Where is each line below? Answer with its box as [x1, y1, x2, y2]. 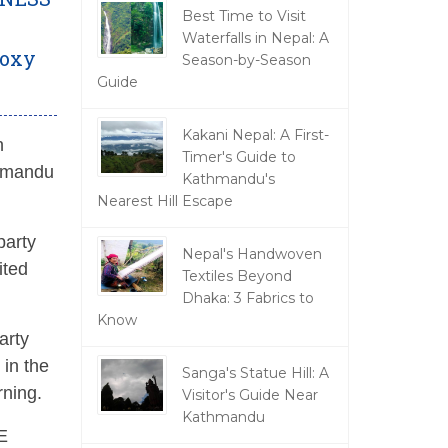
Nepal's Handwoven [181, 245, 322, 263]
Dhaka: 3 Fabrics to [181, 289, 314, 307]
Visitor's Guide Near [181, 386, 318, 404]
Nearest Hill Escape [96, 192, 233, 210]
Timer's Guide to [181, 148, 296, 166]
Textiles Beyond [181, 267, 292, 285]
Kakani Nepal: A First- [181, 126, 329, 144]
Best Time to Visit [181, 7, 306, 25]
